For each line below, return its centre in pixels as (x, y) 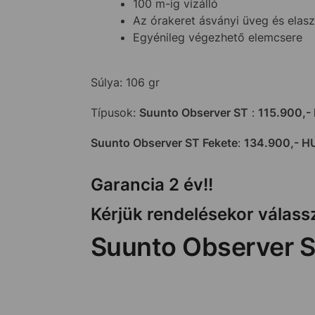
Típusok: (115, 112)
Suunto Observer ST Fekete (164, 143)
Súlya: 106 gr (125, 82)
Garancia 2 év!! (152, 185)
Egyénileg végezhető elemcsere (217, 37)
